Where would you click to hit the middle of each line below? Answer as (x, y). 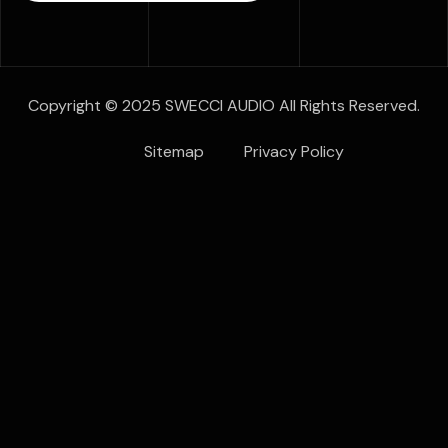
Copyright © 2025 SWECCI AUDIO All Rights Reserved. (224, 105)
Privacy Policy (294, 151)
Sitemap (174, 151)
